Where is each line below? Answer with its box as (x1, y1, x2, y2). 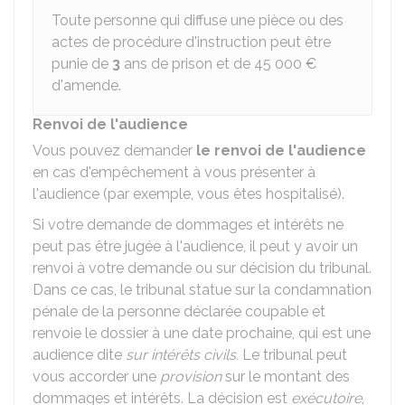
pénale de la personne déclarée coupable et (33, 303, 325, 320)
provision (160, 368, 221, 385)
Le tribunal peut (242, 346, 347, 363)
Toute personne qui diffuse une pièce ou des (52, 12, 344, 29)
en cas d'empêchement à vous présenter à (33, 164, 316, 181)
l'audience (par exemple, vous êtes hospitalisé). (33, 185, 344, 202)
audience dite (33, 346, 126, 363)
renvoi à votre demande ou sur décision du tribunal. (33, 259, 372, 277)
